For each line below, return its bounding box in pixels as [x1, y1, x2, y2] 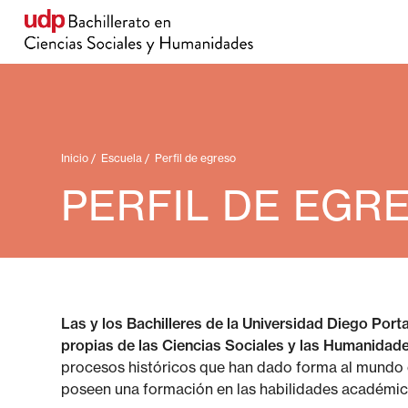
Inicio [61, 151, 89, 165]
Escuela [101, 151, 143, 165]
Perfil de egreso [155, 151, 237, 165]
